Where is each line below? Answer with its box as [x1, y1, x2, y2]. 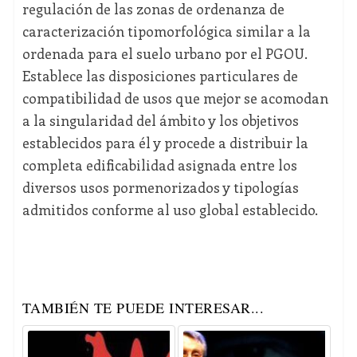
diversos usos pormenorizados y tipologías [22, 178, 299, 198]
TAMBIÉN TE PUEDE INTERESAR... [22, 298, 265, 318]
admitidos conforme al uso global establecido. [22, 200, 318, 220]
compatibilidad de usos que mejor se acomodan [22, 88, 328, 108]
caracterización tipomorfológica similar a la [22, 22, 311, 41]
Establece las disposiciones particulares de [22, 66, 298, 86]
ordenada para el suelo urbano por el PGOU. [22, 44, 307, 64]
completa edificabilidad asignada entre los [22, 155, 297, 175]
